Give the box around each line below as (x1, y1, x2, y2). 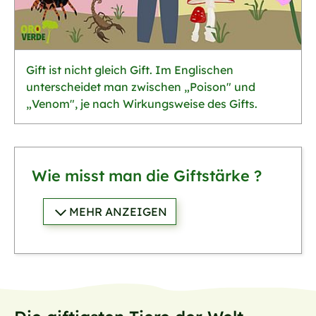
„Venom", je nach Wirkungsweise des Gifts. (26, 97, 257, 111)
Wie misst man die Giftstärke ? (32, 166, 262, 186)
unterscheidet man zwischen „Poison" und (26, 80, 255, 95)
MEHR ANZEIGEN (69, 205, 168, 219)
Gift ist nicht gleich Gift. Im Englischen (26, 63, 233, 78)
